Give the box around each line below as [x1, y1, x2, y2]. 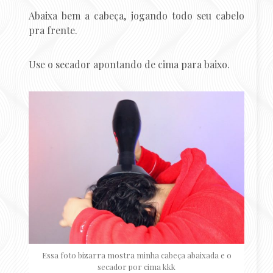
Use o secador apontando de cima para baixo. [29, 57, 230, 71]
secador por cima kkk [97, 261, 175, 272]
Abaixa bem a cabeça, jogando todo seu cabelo [29, 9, 244, 22]
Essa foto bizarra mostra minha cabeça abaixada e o [41, 249, 232, 260]
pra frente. [29, 23, 78, 37]
